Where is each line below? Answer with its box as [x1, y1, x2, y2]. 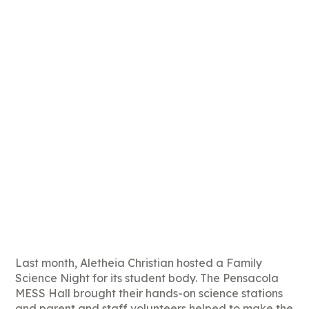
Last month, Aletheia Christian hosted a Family [15, 255, 263, 270]
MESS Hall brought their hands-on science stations [15, 286, 283, 300]
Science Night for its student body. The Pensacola [15, 270, 279, 285]
